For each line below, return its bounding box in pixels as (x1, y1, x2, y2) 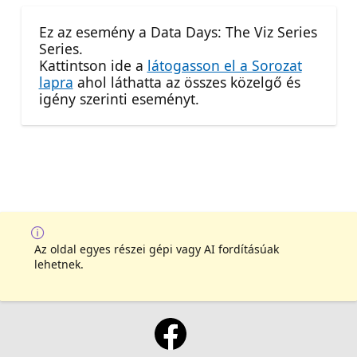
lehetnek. (34, 256, 84, 272)
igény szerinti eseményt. (38, 89, 199, 109)
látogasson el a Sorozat (147, 56, 302, 76)
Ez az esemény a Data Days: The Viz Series (38, 22, 317, 42)
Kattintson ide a (38, 56, 147, 76)
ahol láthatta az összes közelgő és (73, 73, 300, 92)
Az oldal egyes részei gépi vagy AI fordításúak (34, 241, 279, 257)
